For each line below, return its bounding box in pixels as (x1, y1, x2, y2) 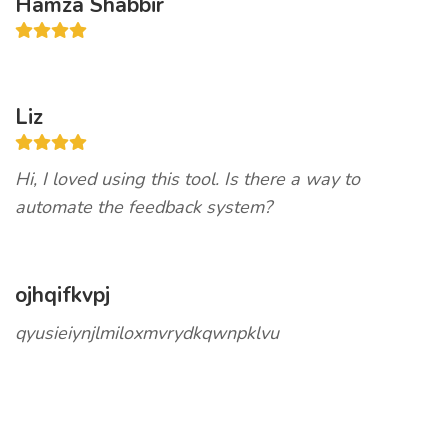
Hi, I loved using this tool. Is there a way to (15, 167, 360, 191)
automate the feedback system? (15, 195, 272, 219)
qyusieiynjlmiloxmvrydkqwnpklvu (15, 321, 279, 345)
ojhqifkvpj (15, 281, 110, 309)
